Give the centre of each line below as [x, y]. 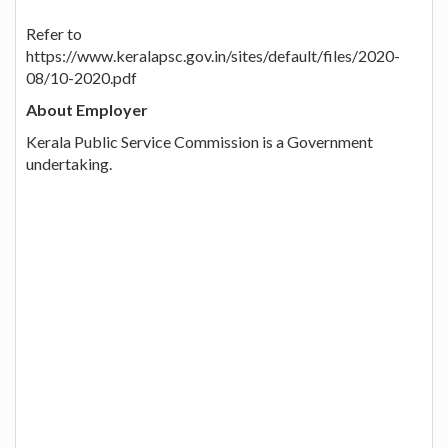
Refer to [54, 33]
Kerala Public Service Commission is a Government [199, 141]
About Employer [87, 109]
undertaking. [69, 163]
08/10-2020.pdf [81, 77]
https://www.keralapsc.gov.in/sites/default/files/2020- [213, 55]
